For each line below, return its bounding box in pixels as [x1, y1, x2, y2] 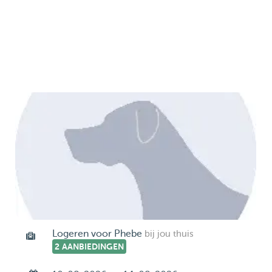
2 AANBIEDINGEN [54, 242, 124, 251]
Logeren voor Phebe [52, 228, 142, 239]
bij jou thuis [144, 229, 194, 239]
